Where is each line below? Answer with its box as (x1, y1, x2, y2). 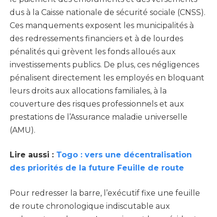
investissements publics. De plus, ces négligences (10, 60, 199, 69)
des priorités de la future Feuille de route (10, 163, 184, 173)
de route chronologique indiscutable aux (10, 201, 170, 211)
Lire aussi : (10, 150, 56, 160)
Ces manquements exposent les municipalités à (10, 20, 194, 30)
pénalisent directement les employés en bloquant (10, 73, 204, 82)
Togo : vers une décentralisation (56, 150, 192, 160)
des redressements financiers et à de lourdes (10, 33, 183, 43)
